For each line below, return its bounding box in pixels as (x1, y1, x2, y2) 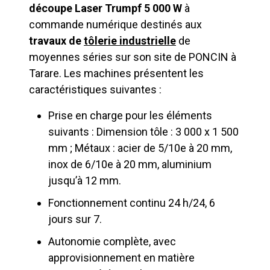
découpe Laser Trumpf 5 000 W (29, 2, 182, 15)
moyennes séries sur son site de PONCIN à (29, 51, 236, 64)
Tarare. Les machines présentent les (29, 67, 204, 80)
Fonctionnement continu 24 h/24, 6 (48, 196, 215, 210)
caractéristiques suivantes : (29, 83, 162, 96)
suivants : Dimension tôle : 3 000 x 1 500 (48, 125, 239, 139)
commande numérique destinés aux (29, 18, 202, 31)
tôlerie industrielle (84, 34, 176, 48)
